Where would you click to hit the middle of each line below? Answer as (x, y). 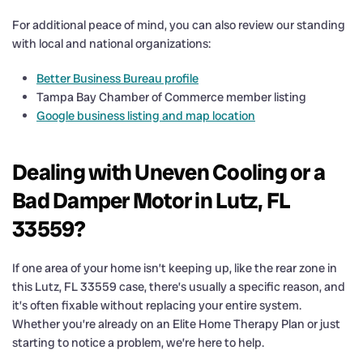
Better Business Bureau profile (117, 78)
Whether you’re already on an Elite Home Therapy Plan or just (176, 324)
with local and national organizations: (111, 43)
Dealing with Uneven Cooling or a (169, 172)
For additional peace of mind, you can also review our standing (179, 25)
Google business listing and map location (146, 115)
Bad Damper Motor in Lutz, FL (151, 200)
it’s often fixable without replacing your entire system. (157, 305)
